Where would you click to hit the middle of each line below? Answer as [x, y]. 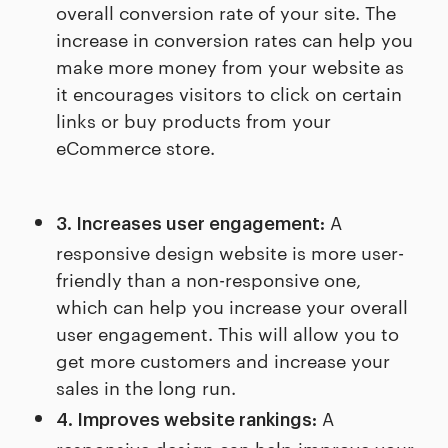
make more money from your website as [230, 66]
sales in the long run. [146, 387]
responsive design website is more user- [230, 252]
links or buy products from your [193, 120]
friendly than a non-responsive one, [208, 279]
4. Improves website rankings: [186, 420]
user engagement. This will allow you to [227, 333]
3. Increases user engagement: [190, 224]
